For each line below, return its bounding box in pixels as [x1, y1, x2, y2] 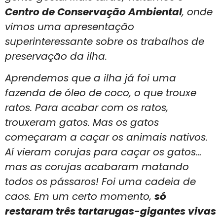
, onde [182, 4, 213, 19]
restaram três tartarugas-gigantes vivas [5, 204, 216, 219]
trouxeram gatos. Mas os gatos [5, 115, 159, 130]
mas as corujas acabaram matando [5, 160, 189, 174]
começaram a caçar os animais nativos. [5, 130, 208, 145]
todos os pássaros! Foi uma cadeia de [5, 175, 196, 189]
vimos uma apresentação [5, 19, 134, 34]
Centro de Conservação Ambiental [5, 4, 182, 19]
